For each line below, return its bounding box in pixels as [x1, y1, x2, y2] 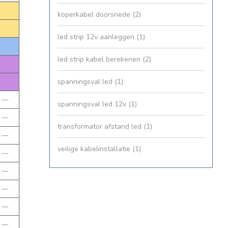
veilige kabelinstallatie [58, 144, 132, 154]
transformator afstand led [58, 122, 144, 132]
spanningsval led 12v [58, 99, 128, 109]
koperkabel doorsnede [58, 10, 132, 20]
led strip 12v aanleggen [58, 32, 136, 42]
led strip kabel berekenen [58, 54, 142, 65]
